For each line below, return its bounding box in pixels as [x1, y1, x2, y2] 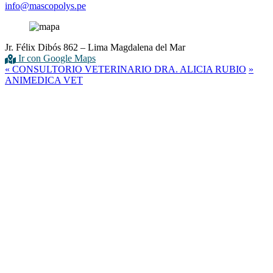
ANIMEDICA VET [5, 75, 83, 86]
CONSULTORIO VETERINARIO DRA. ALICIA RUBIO [10, 64, 246, 75]
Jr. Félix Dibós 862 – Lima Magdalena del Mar [5, 42, 185, 52]
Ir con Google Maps [16, 53, 96, 63]
